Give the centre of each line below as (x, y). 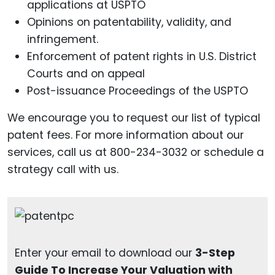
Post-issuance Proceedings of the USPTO (137, 91)
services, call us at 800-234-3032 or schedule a (136, 153)
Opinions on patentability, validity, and (129, 22)
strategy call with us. (63, 170)
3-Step (215, 253)
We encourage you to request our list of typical (134, 118)
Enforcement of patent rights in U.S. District (142, 57)
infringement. (63, 40)
